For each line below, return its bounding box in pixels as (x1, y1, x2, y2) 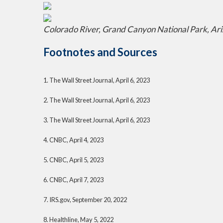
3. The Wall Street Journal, (43, 115, 115, 124)
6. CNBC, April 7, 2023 (43, 175, 104, 184)
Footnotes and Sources (43, 45, 157, 59)
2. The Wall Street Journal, (43, 96, 115, 104)
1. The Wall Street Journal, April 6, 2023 (43, 76, 150, 84)
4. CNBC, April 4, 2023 (43, 135, 104, 144)
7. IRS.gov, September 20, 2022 (43, 195, 127, 204)
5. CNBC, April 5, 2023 (43, 155, 104, 164)
